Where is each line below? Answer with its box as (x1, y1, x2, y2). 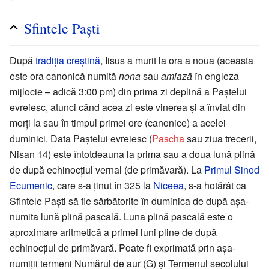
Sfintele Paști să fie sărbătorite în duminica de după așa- (10, 193, 249, 208)
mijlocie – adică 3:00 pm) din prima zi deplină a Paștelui (10, 84, 247, 98)
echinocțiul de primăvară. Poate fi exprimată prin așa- (10, 240, 235, 255)
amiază (161, 68, 192, 83)
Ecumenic (10, 178, 52, 192)
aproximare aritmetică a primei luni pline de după (10, 225, 217, 239)
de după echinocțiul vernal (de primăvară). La (10, 162, 204, 177)
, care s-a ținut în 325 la (52, 178, 153, 192)
